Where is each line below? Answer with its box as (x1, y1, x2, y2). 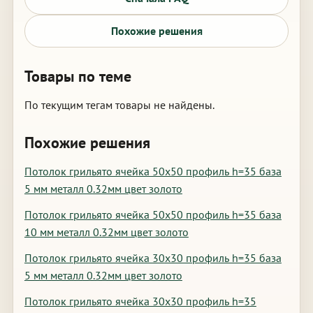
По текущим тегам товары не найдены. (24, 98, 214, 112)
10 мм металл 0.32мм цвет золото (24, 225, 189, 239)
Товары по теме (24, 66, 131, 86)
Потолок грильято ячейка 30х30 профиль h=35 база (24, 251, 282, 265)
